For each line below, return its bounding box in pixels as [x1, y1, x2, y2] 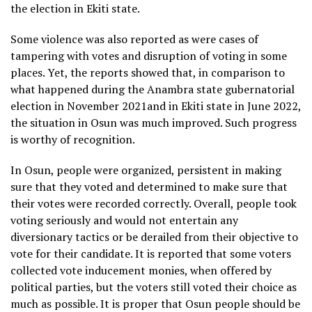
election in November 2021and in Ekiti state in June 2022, [10, 98, 301, 114]
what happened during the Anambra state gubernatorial [10, 81, 295, 97]
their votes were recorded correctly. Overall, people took [10, 196, 297, 211]
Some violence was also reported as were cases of [10, 31, 258, 47]
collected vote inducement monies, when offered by [10, 263, 272, 278]
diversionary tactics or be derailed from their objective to [10, 229, 298, 244]
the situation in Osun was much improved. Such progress [10, 115, 297, 130]
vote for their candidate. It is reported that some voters [10, 246, 291, 261]
